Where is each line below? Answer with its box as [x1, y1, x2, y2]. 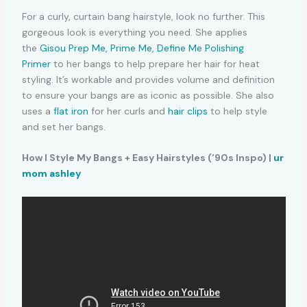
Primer [21, 57, 51, 70]
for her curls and [88, 104, 168, 117]
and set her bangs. [21, 120, 106, 133]
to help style [207, 104, 267, 117]
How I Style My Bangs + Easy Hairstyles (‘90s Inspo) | [21, 151, 273, 164]
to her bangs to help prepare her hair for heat [50, 57, 260, 70]
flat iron [53, 104, 88, 117]
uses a [21, 104, 53, 117]
